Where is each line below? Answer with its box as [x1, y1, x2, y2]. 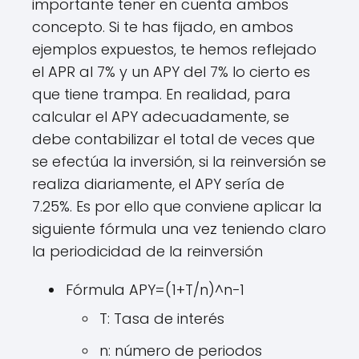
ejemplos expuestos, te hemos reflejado [32, 39, 317, 59]
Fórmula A [66, 280, 139, 300]
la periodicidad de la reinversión [32, 241, 263, 261]
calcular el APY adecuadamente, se [32, 107, 289, 127]
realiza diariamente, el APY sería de [32, 174, 284, 194]
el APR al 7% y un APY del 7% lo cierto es [32, 62, 310, 82]
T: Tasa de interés [99, 309, 224, 329]
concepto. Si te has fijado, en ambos [32, 17, 293, 37]
